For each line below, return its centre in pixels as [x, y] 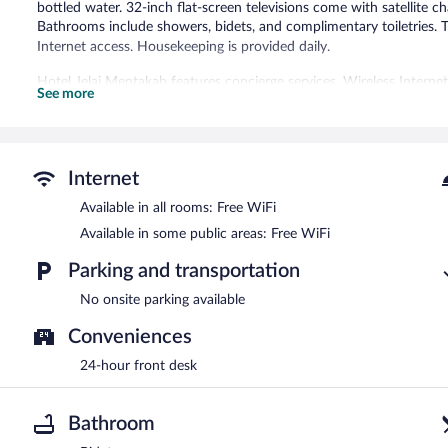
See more [66, 93]
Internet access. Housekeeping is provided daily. [184, 46]
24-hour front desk [138, 365]
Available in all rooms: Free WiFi [178, 207]
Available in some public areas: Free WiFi [205, 233]
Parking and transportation [184, 270]
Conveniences [130, 336]
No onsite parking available [162, 299]
